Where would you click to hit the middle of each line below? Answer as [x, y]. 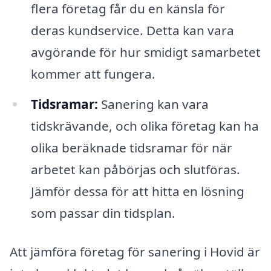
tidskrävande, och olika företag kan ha [145, 126]
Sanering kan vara [153, 104]
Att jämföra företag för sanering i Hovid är [135, 251]
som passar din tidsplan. [103, 213]
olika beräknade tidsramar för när [131, 148]
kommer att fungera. [93, 74]
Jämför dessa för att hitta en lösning [137, 191]
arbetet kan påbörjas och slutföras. [135, 170]
